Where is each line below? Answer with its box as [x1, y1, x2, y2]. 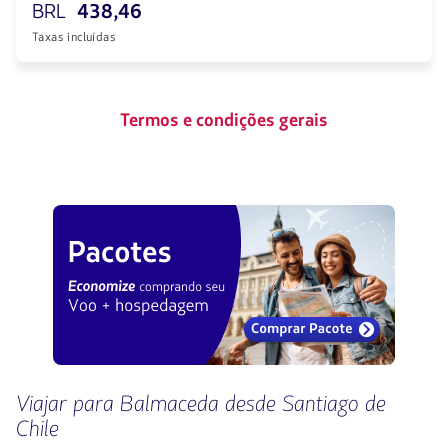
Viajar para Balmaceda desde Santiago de [16, 389, 386, 419]
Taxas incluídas [32, 29, 116, 45]
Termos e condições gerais [120, 108, 328, 132]
